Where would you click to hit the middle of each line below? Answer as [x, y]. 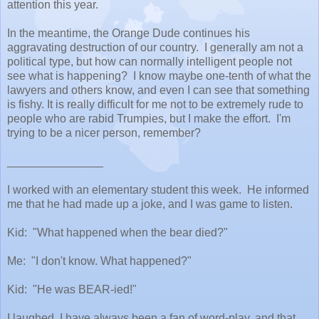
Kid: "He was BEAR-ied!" [73, 289]
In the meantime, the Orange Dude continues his [129, 33]
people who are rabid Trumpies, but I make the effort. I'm [149, 118]
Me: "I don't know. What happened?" [99, 261]
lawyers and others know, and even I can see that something [158, 90]
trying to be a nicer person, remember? [104, 132]
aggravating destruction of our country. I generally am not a [155, 47]
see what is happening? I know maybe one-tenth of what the [159, 75]
